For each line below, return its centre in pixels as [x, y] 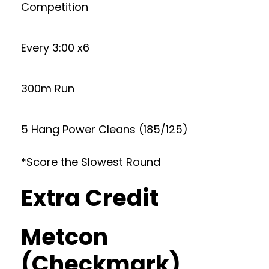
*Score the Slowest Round [91, 162]
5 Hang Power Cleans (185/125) [104, 129]
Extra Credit [90, 198]
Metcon [65, 237]
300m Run [48, 89]
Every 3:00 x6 [55, 48]
